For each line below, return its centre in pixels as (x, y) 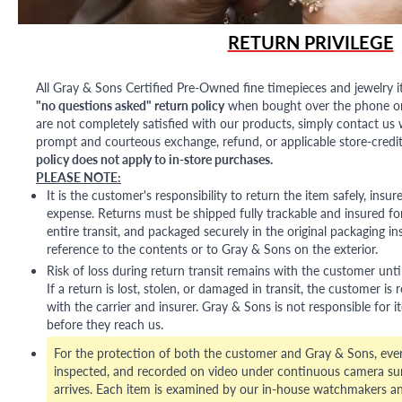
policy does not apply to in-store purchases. (154, 158)
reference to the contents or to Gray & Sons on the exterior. (212, 248)
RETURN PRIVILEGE (310, 42)
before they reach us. (105, 323)
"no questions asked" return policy (130, 105)
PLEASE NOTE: (79, 176)
